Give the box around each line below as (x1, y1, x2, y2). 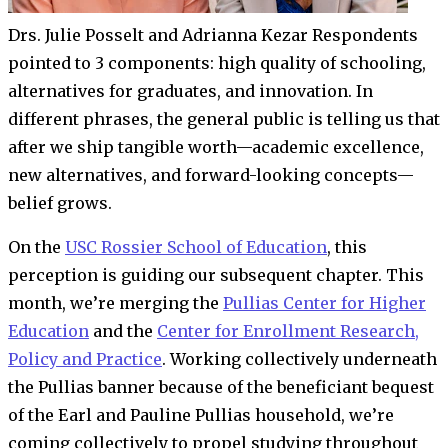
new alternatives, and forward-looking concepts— (8, 164, 414, 185)
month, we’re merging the (8, 292, 223, 313)
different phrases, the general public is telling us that (8, 108, 440, 129)
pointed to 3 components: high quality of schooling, (8, 52, 426, 73)
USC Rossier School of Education (65, 236, 327, 257)
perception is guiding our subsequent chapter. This (8, 264, 424, 285)
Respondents (312, 24, 418, 45)
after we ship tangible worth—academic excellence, (8, 136, 424, 157)
